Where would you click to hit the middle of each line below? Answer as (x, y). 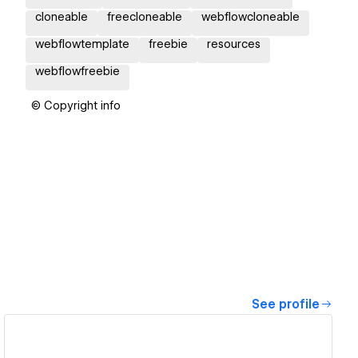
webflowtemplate (82, 44)
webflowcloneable (251, 17)
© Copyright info (76, 106)
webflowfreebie (78, 72)
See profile (286, 305)
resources (234, 44)
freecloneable (145, 17)
